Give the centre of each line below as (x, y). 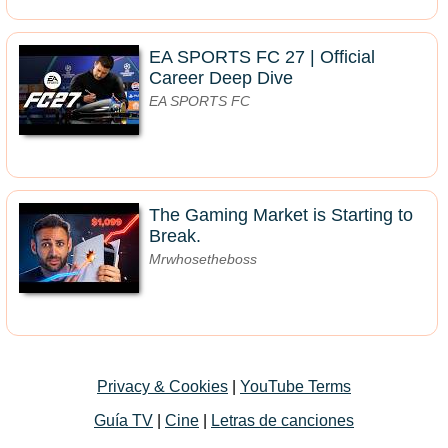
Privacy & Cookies (162, 386)
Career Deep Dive (221, 78)
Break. (175, 236)
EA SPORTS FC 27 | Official (262, 57)
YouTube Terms (295, 386)
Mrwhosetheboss (203, 259)
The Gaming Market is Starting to (281, 215)
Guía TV (123, 420)
